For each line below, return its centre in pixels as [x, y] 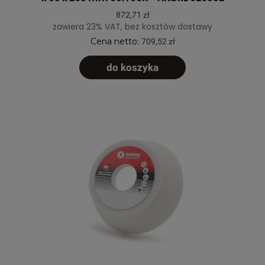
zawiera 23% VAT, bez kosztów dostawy [132, 27]
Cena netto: [116, 42]
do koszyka [132, 68]
